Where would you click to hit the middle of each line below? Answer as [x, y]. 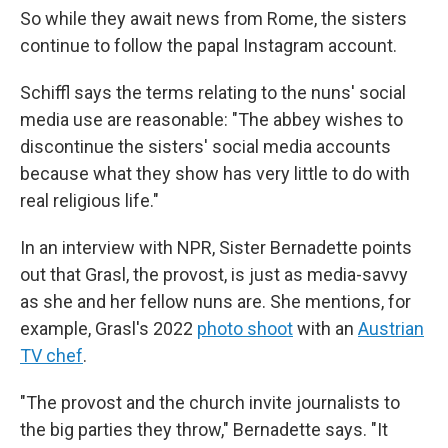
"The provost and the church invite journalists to [210, 402]
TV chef [51, 355]
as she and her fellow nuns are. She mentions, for [215, 301]
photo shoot [245, 328]
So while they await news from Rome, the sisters [213, 18]
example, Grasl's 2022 [108, 328]
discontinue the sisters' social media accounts [205, 146]
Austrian [391, 328]
